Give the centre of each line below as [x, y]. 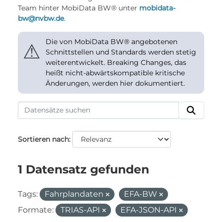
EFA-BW [141, 194]
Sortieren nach [43, 139]
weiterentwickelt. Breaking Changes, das [116, 62]
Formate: [36, 210]
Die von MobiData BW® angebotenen [111, 42]
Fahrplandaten [75, 194]
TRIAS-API [81, 210]
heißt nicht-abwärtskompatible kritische [115, 73]
